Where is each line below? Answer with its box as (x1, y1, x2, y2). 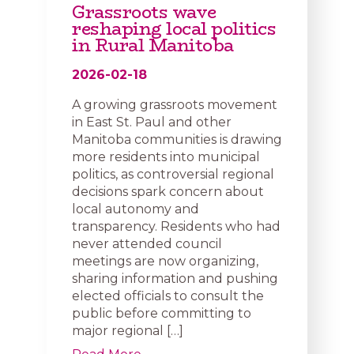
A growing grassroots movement (72, 97, 277, 112)
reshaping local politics (72, 16, 276, 42)
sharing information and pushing (72, 271, 278, 286)
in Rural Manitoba (72, 32, 234, 58)
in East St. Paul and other (72, 115, 232, 130)
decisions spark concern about (72, 184, 264, 199)
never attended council (72, 236, 222, 251)
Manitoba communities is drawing (72, 132, 282, 147)
